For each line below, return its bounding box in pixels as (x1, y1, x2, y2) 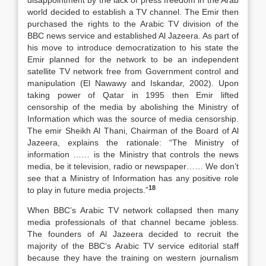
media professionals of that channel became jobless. (27, 217, 239, 227)
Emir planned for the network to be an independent (27, 55, 239, 64)
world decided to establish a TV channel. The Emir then (27, 7, 239, 17)
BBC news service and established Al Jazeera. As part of (27, 31, 239, 40)
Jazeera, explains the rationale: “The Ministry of (27, 138, 239, 147)
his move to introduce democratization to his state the (27, 43, 239, 52)
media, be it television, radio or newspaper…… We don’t (27, 161, 239, 171)
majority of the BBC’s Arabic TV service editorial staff (27, 241, 239, 251)
